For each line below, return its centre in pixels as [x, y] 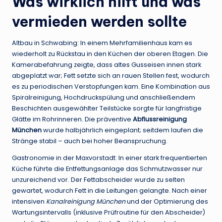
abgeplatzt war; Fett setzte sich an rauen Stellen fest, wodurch [111, 76]
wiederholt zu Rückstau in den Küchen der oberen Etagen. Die [110, 54]
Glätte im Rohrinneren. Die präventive [72, 119]
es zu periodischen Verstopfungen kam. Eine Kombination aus [111, 87]
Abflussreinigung [160, 119]
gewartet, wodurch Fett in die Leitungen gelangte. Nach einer [110, 191]
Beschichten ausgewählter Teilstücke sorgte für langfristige [107, 109]
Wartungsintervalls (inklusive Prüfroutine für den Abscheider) [109, 213]
